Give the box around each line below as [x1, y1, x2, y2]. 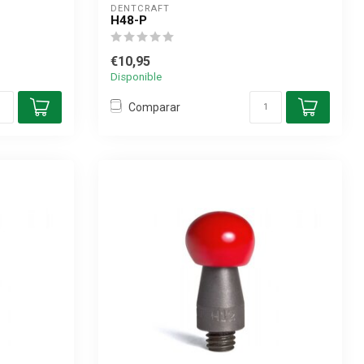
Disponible [110, 71, 162, 83]
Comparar [128, 100, 180, 114]
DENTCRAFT [110, 3, 170, 14]
